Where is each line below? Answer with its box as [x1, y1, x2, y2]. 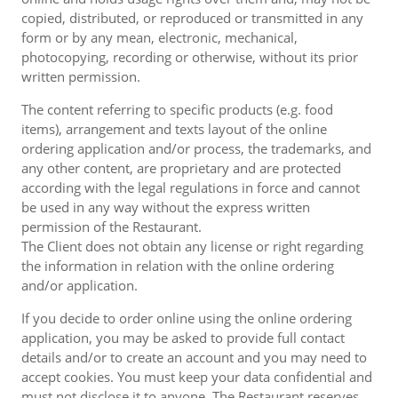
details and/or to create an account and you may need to [21, 348, 367, 366]
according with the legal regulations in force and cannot [21, 179, 360, 196]
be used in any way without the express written [21, 198, 310, 216]
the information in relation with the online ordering [21, 257, 334, 275]
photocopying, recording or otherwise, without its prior [21, 48, 358, 66]
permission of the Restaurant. [21, 218, 202, 235]
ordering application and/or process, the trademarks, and [21, 139, 371, 157]
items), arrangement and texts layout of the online [21, 120, 327, 138]
